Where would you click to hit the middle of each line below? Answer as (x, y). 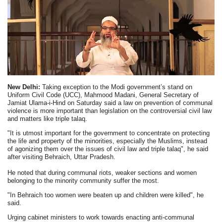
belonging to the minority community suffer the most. (83, 181)
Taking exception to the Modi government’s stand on (117, 87)
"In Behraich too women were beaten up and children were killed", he (106, 195)
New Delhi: (25, 87)
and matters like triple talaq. (48, 119)
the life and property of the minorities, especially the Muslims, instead (108, 141)
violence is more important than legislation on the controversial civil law (110, 111)
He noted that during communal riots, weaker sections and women (102, 173)
